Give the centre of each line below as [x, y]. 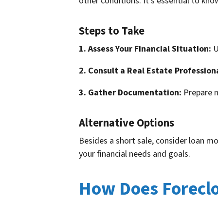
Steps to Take [112, 31]
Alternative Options [127, 123]
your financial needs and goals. [135, 154]
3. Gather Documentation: [130, 93]
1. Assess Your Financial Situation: [145, 49]
